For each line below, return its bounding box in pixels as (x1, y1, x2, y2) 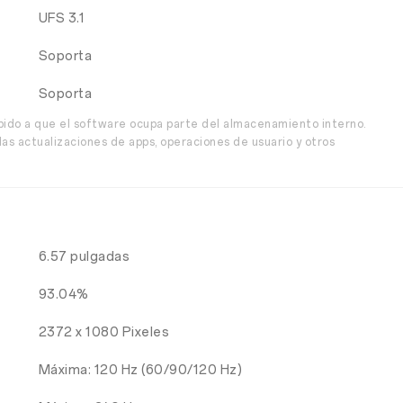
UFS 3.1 (38, 11, 85, 26)
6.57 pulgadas (38, 249, 130, 264)
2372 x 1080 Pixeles (38, 325, 170, 340)
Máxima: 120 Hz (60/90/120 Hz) (38, 363, 243, 378)
